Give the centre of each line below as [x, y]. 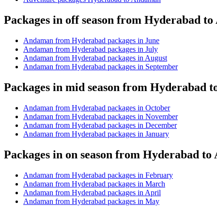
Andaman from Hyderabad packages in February [98, 175]
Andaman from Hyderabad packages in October [97, 108]
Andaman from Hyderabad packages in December [100, 125]
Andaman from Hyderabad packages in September [101, 67]
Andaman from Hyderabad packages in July [91, 49]
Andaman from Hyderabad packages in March [94, 184]
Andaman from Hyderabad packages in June [91, 41]
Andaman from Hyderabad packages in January [96, 134]
